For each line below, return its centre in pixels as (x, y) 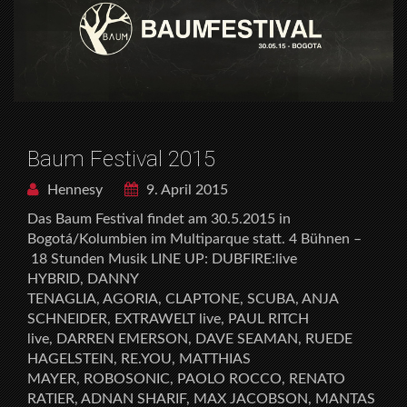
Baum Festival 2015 (121, 159)
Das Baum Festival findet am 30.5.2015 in (159, 219)
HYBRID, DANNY (83, 279)
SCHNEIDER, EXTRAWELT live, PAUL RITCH (168, 319)
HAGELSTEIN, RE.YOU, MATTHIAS (139, 359)
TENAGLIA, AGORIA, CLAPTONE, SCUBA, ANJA (183, 299)
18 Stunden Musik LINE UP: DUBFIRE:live (162, 259)
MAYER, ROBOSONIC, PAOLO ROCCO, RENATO (186, 379)
